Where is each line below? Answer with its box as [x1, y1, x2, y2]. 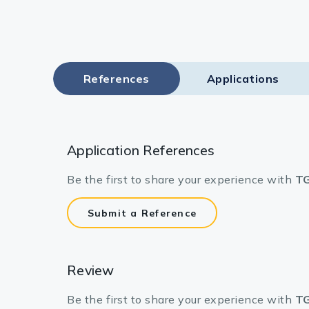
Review [67, 261, 114, 279]
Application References [67, 141, 215, 159]
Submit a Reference [87, 206, 197, 219]
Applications [206, 72, 279, 86]
